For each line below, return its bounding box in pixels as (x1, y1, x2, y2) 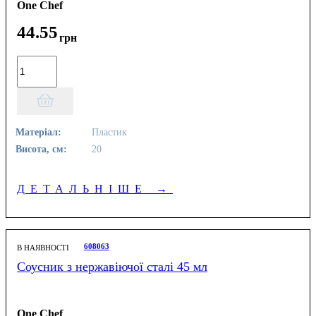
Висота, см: (16, 142, 68, 154)
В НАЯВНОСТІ (17, 243, 69, 252)
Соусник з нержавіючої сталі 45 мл (17, 259, 207, 274)
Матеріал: (16, 126, 62, 138)
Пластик (89, 126, 128, 138)
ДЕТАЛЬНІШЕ (17, 182, 156, 195)
